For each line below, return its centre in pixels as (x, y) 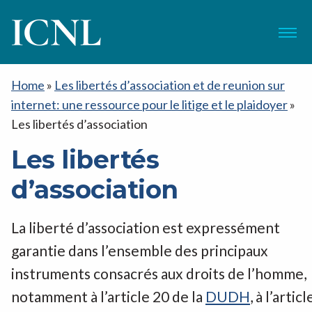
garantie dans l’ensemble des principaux (140, 250)
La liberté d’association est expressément (146, 227)
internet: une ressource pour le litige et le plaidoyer (149, 104)
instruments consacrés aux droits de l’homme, (159, 273)
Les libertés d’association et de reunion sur (170, 85)
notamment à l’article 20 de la (108, 296)
